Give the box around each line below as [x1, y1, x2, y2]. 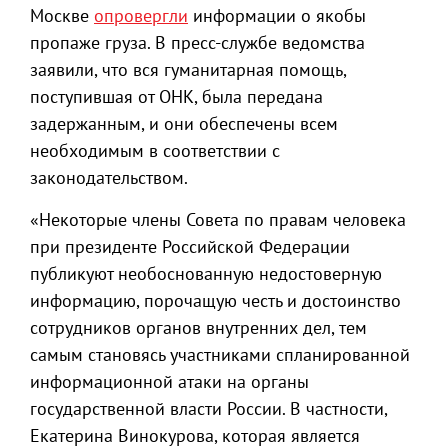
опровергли [94, 4, 188, 27]
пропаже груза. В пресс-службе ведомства [30, 31, 365, 54]
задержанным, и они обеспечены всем [30, 112, 338, 135]
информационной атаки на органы [30, 370, 309, 393]
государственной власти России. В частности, [30, 397, 387, 420]
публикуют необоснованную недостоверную [30, 262, 382, 285]
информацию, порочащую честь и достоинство [30, 289, 401, 312]
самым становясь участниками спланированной [30, 343, 410, 366]
